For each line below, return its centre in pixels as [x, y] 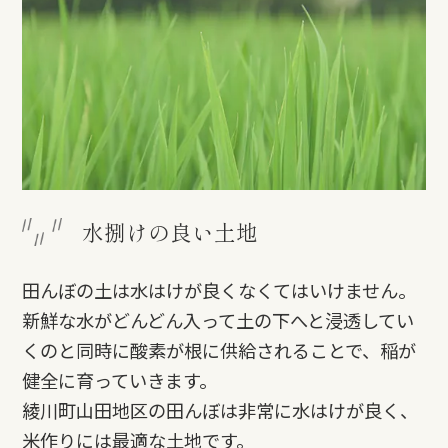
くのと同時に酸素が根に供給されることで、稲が [219, 349]
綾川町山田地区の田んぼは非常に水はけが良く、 [220, 409]
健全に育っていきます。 [120, 379]
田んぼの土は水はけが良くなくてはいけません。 [219, 289]
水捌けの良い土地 [170, 231]
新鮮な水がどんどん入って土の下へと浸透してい [218, 319]
